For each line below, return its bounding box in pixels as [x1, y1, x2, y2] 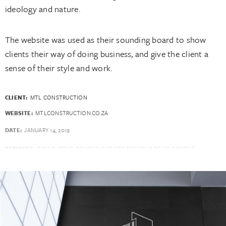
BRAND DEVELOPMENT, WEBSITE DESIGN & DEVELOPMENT [36, 138, 195, 147]
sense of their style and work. [5, 61, 112, 74]
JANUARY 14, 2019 [23, 122, 70, 131]
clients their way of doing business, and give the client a [5, 47, 209, 60]
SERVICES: [5, 138, 35, 147]
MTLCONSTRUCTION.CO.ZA [35, 106, 108, 116]
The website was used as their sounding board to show [5, 33, 206, 46]
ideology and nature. [5, 2, 80, 15]
